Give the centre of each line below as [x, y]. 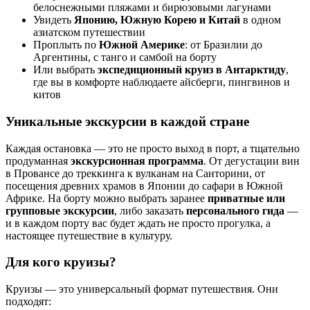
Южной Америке [142, 45]
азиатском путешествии [89, 33]
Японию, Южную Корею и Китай [157, 20]
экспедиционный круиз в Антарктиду [192, 70]
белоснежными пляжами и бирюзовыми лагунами [152, 8]
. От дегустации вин [252, 161]
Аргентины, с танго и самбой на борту [125, 57]
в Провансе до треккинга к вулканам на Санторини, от [135, 173]
